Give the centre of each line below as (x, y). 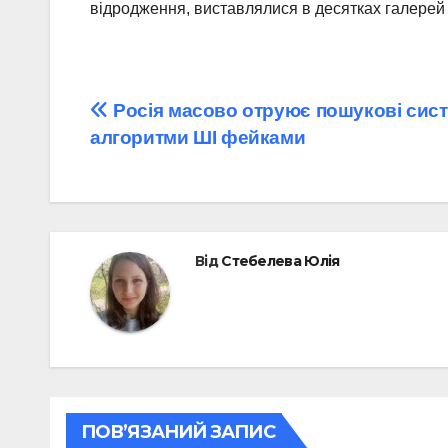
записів (147, 158)
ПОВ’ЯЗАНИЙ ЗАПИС (178, 431)
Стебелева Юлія (280, 260)
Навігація (163, 117)
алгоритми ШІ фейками (198, 137)
